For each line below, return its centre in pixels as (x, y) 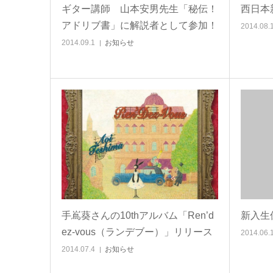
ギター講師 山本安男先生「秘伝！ (140, 9)
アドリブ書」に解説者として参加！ (140, 25)
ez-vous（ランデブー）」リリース (137, 232)
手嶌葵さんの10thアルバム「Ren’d (138, 215)
